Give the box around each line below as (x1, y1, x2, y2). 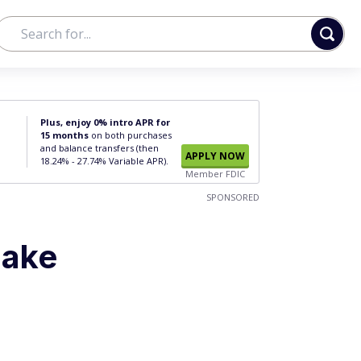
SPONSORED (206, 191, 259, 203)
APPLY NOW (185, 149, 245, 163)
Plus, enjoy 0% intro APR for (40, 116, 170, 128)
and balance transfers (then (40, 142, 159, 154)
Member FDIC (185, 168, 245, 180)
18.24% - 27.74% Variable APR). (40, 155, 168, 167)
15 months (40, 129, 89, 141)
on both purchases (89, 129, 172, 141)
